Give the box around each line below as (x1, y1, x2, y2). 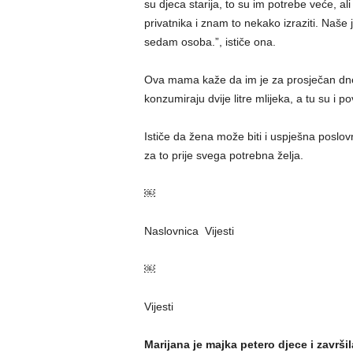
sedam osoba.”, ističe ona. (143, 35, 276, 48)
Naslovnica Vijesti (143, 225, 234, 237)
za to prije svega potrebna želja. (143, 149, 303, 162)
